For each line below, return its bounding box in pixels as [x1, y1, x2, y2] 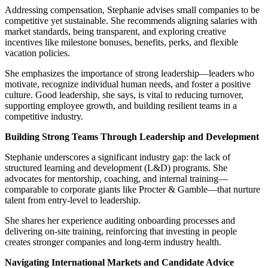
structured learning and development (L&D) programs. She [5, 162, 227, 173]
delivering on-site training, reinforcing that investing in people [5, 226, 237, 236]
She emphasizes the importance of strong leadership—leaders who [5, 68, 254, 78]
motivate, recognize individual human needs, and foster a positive [5, 78, 251, 89]
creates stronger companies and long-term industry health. [5, 236, 221, 247]
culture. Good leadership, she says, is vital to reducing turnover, [5, 89, 243, 100]
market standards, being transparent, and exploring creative [5, 26, 226, 36]
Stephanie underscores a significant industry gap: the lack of [5, 151, 230, 162]
